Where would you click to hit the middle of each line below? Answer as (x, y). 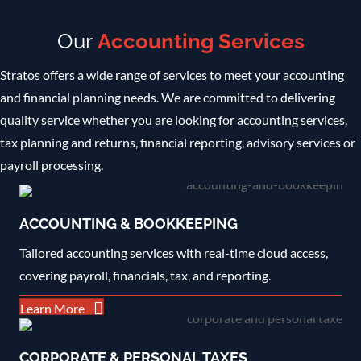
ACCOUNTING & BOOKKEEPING (129, 223)
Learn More (52, 309)
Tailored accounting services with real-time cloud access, (174, 252)
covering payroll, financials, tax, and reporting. (145, 275)
